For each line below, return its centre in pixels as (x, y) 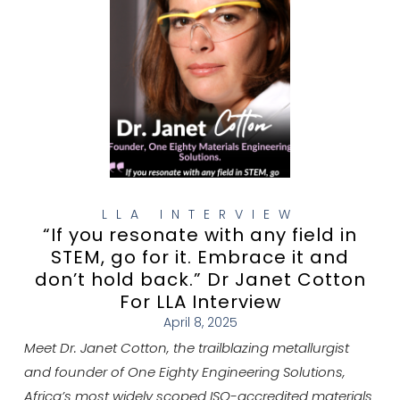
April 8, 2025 (200, 323)
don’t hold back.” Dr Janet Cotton (200, 280)
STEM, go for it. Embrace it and (200, 258)
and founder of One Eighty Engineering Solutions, (184, 371)
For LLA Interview (200, 302)
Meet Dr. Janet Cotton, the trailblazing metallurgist (186, 347)
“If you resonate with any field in (200, 235)
